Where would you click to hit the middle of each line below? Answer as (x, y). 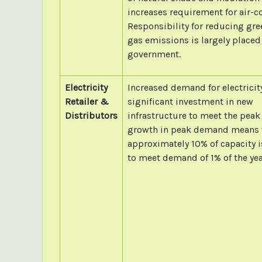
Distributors (91, 115)
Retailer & (87, 101)
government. (154, 54)
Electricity (86, 87)
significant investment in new (190, 101)
